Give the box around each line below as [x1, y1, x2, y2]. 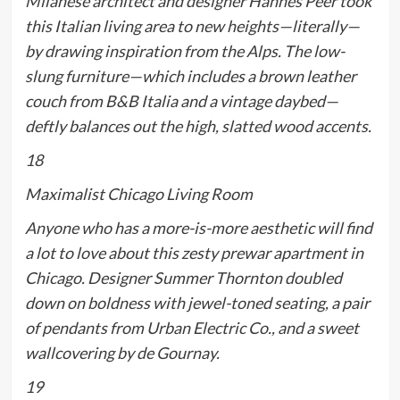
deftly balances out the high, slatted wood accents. [24, 116, 371, 137]
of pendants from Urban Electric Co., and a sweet [24, 318, 359, 338]
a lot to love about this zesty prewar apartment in [24, 243, 363, 263]
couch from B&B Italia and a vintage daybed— [24, 91, 338, 112]
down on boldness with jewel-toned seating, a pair [24, 293, 370, 313]
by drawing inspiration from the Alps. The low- [24, 41, 345, 62]
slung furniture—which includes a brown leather [24, 66, 356, 87]
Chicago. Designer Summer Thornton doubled [24, 268, 342, 288]
